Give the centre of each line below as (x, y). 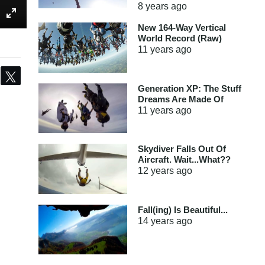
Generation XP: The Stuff (189, 88)
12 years (156, 171)
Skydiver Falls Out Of (182, 149)
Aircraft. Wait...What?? (184, 159)
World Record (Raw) (180, 38)
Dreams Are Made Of (180, 99)
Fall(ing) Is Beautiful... (182, 209)
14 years (156, 221)
